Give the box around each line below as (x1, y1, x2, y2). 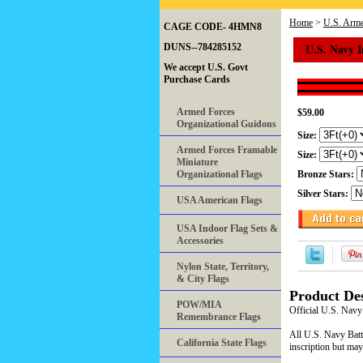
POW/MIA (177, 299, 222, 311)
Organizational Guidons (177, 118, 276, 130)
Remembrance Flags (177, 311, 261, 323)
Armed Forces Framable (177, 144, 277, 156)
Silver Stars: (297, 188, 351, 200)
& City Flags (177, 273, 229, 285)
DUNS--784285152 (164, 41, 241, 53)
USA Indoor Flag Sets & (177, 223, 278, 235)
